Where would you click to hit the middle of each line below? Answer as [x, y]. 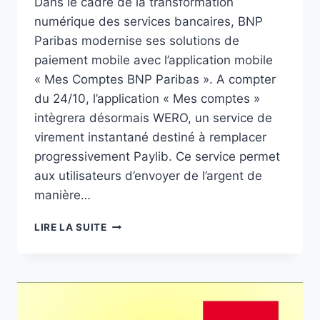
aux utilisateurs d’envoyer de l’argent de [148, 176]
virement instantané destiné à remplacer [150, 137]
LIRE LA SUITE [71, 227]
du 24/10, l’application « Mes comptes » [147, 99]
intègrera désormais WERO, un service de [153, 118]
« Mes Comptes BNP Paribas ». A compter [155, 80]
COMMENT [134, 269]
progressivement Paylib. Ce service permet [157, 157]
